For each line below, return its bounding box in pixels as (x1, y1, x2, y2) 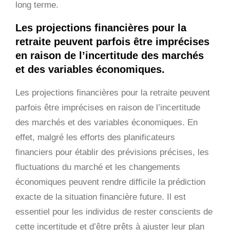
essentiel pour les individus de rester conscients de (15, 206, 213, 217)
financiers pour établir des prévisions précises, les (15, 147, 209, 157)
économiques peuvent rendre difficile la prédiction (15, 177, 205, 187)
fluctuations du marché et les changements (15, 162, 180, 172)
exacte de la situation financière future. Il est (15, 191, 186, 202)
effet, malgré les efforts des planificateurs (15, 132, 175, 142)
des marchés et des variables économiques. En (15, 117, 198, 127)
